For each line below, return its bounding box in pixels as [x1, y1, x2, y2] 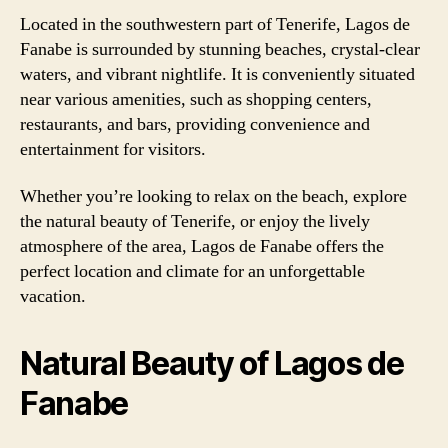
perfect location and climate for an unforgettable [20, 260, 365, 283]
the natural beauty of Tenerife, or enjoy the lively [20, 210, 370, 233]
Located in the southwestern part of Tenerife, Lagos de [20, 12, 410, 36]
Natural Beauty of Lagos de [20, 344, 404, 383]
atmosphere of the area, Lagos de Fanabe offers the [20, 235, 384, 258]
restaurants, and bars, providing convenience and [20, 112, 370, 136]
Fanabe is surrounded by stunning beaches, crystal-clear [20, 37, 420, 61]
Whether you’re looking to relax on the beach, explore [20, 185, 407, 208]
